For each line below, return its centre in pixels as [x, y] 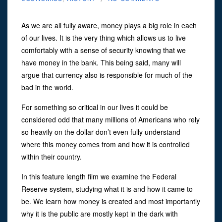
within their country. [52, 156]
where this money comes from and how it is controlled [106, 144]
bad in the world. [47, 87]
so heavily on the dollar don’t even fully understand [101, 132]
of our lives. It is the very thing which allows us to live [104, 37]
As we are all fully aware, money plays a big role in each [109, 25]
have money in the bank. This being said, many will [101, 62]
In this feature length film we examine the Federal [99, 176]
